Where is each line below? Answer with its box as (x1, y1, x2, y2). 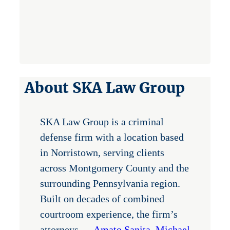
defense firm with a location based (40, 131, 184, 143)
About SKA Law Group (25, 79, 185, 98)
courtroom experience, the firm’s (40, 208, 178, 220)
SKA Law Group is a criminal (40, 116, 164, 128)
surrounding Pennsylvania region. (40, 178, 180, 189)
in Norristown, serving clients (40, 147, 164, 159)
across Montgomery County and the (40, 162, 189, 174)
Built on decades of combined (40, 193, 164, 205)
